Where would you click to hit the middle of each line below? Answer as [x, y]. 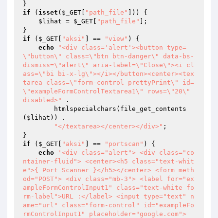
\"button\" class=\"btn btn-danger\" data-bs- [109, 56]
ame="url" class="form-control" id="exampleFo [109, 205]
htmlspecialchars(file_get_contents [38, 109]
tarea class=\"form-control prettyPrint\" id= [109, 82]
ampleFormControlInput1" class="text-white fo [109, 188]
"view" [116, 39]
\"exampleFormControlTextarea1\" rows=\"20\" [107, 91]
